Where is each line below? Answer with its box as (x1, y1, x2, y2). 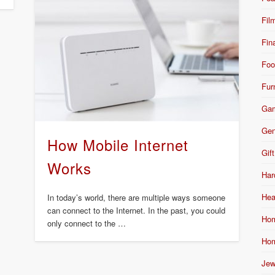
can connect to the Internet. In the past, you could (47, 204, 225, 216)
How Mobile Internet (47, 133, 188, 155)
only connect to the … (47, 217, 126, 229)
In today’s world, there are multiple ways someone (47, 191, 225, 203)
